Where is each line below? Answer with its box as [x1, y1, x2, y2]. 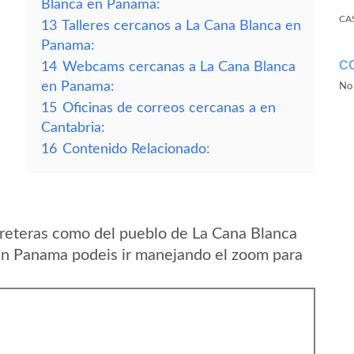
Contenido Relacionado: [62, 142, 210, 156]
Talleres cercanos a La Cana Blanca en [62, 19, 301, 32]
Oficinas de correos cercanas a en [62, 101, 276, 115]
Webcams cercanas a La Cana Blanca [62, 60, 296, 73]
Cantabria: [41, 121, 105, 134]
